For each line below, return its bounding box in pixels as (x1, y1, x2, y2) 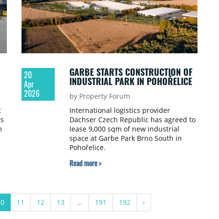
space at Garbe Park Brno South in (69, 133, 182, 143)
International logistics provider (69, 106, 170, 115)
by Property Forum (69, 91, 130, 101)
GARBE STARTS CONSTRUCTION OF (69, 66, 193, 79)
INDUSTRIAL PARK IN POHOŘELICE (69, 75, 192, 88)
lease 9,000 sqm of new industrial (69, 124, 179, 134)
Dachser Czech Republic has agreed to (69, 115, 196, 125)
